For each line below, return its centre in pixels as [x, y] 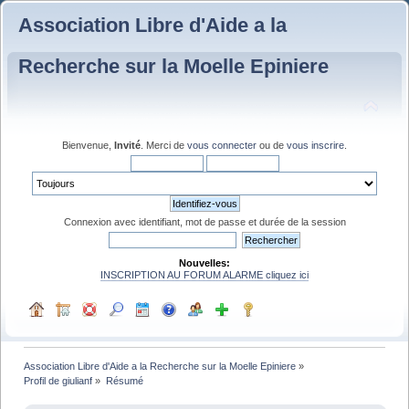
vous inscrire [315, 145]
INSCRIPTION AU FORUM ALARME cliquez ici [204, 274]
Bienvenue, [88, 145]
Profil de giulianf [58, 380]
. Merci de [164, 145]
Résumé [124, 380]
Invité [127, 145]
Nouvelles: [204, 262]
